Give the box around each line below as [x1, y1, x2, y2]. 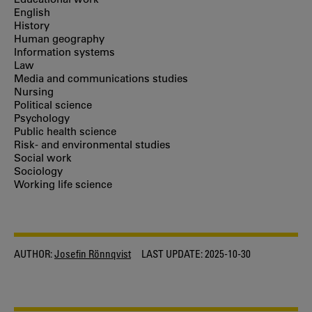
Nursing [14, 85, 54, 98]
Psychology [14, 111, 70, 125]
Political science [14, 98, 92, 111]
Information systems [14, 45, 115, 58]
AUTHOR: [14, 247, 52, 260]
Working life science [14, 178, 112, 191]
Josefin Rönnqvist [54, 247, 131, 260]
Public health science [14, 125, 116, 138]
